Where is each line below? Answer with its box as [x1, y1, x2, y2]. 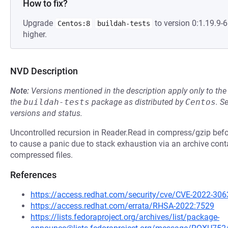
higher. [23, 30, 47, 39]
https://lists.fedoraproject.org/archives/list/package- [31, 212, 219, 222]
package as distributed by [90, 97, 185, 107]
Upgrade [23, 18, 55, 28]
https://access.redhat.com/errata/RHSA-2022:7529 [31, 201, 214, 211]
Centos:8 [58, 19, 90, 27]
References [10, 169, 56, 180]
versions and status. [10, 108, 82, 118]
